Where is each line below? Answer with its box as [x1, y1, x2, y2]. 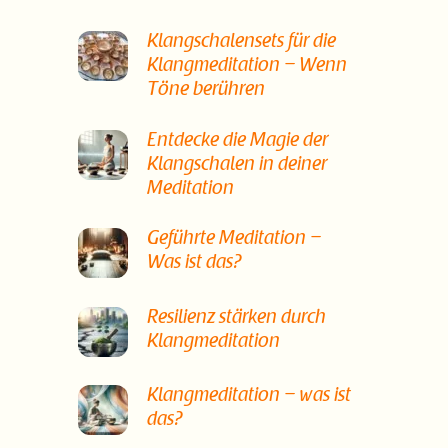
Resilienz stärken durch [146, 308, 326, 328]
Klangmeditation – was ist [146, 387, 351, 407]
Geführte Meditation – [146, 230, 321, 250]
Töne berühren [146, 81, 265, 101]
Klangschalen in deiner [146, 155, 327, 175]
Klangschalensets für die [146, 33, 336, 53]
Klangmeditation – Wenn [146, 57, 347, 77]
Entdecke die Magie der [146, 131, 328, 151]
